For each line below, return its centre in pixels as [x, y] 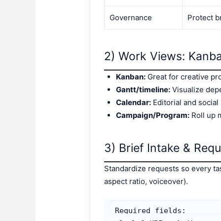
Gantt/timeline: [143, 89]
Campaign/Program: [153, 115]
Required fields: [151, 211]
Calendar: [134, 102]
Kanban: [131, 76]
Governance [131, 18]
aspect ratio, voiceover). [146, 182]
